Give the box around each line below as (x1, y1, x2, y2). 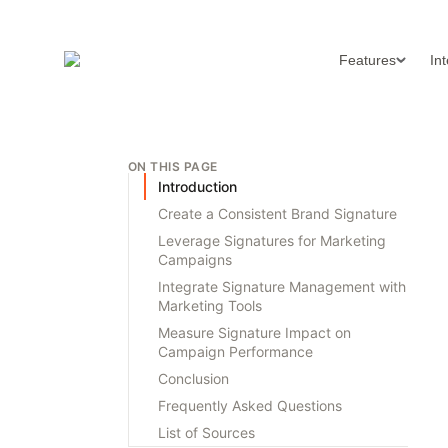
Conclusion (158, 369, 229, 387)
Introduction (158, 177, 237, 195)
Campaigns (158, 250, 232, 268)
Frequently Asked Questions (158, 396, 342, 414)
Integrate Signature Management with (158, 277, 406, 295)
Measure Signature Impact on (158, 323, 351, 341)
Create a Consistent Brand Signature (158, 204, 397, 222)
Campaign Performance (158, 342, 313, 360)
